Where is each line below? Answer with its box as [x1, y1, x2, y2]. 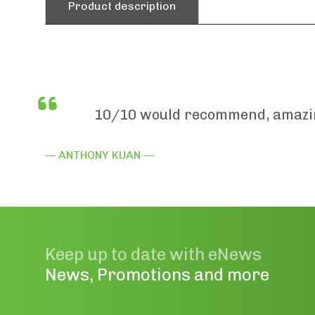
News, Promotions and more [45, 264, 269, 285]
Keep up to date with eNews [45, 243, 262, 264]
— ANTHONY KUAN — [45, 148, 154, 162]
